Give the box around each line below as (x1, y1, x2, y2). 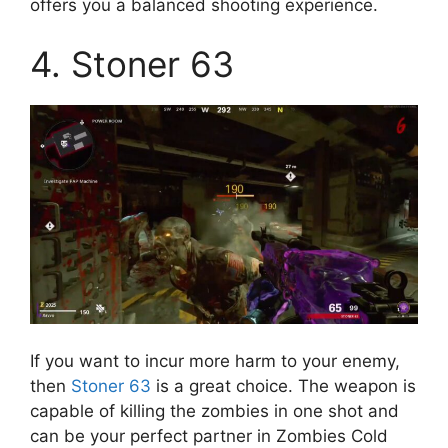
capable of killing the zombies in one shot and (30, 401, 399, 422)
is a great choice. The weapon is (151, 376, 416, 397)
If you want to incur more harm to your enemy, (30, 351, 400, 372)
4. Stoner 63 (30, 43, 234, 86)
